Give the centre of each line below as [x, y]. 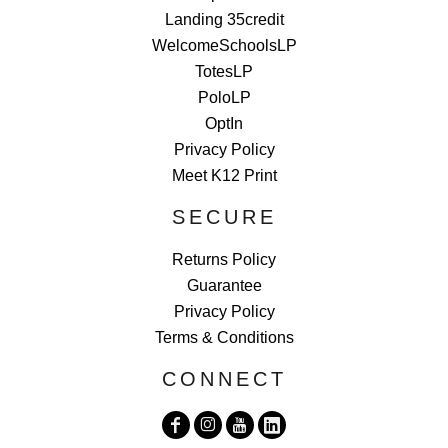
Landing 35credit [224, 20]
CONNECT [224, 379]
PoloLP [224, 98]
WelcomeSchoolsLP [224, 46]
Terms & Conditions [224, 338]
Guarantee [224, 286]
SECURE [224, 217]
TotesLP [224, 72]
